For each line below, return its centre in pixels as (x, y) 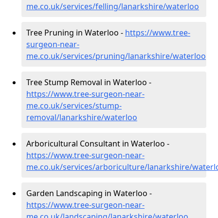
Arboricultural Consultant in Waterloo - (98, 143)
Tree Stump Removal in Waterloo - (89, 82)
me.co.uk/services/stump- (74, 105)
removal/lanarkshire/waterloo (82, 117)
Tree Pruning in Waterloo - (76, 32)
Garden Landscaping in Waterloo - (89, 193)
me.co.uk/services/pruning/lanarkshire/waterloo (116, 56)
